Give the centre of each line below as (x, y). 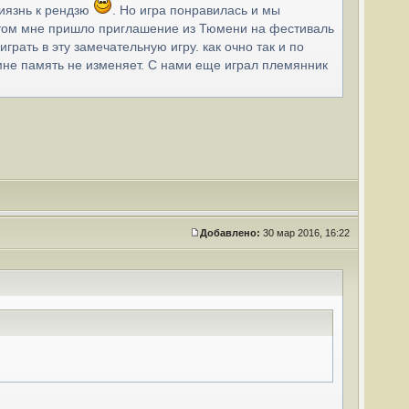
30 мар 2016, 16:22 (306, 233)
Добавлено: (230, 233)
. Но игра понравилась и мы (196, 10)
